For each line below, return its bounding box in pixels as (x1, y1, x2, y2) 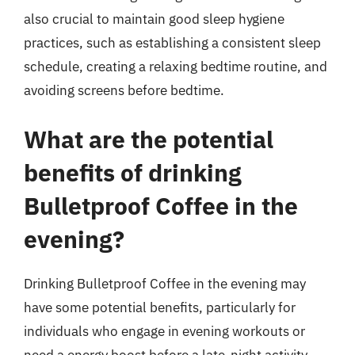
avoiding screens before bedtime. (24, 82, 224, 99)
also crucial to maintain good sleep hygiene (24, 10, 284, 28)
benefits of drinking (24, 156, 242, 188)
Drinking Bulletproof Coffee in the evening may (24, 274, 306, 292)
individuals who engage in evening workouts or (24, 322, 305, 340)
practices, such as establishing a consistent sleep (24, 34, 321, 52)
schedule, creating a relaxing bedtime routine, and (24, 58, 327, 75)
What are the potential (24, 123, 273, 155)
